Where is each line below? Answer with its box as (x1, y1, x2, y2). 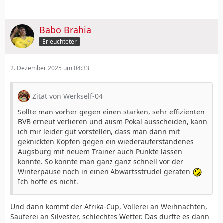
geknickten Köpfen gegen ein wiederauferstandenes (18, 136, 194, 146)
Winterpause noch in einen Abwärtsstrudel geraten (18, 166, 192, 176)
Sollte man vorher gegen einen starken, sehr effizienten (18, 107, 205, 116)
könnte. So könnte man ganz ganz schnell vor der (18, 156, 183, 166)
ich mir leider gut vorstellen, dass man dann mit (18, 126, 180, 136)
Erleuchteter (42, 37, 77, 46)
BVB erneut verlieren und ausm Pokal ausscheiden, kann (18, 116, 207, 126)
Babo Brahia (39, 23, 91, 36)
